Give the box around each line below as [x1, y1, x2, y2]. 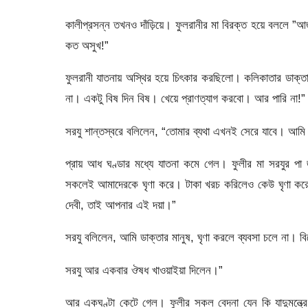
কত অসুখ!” [65, 38, 109, 52]
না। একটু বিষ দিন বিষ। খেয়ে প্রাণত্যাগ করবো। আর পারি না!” [65, 91, 305, 106]
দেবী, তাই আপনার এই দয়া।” [65, 197, 176, 212]
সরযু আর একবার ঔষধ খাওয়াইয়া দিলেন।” [65, 263, 223, 277]
